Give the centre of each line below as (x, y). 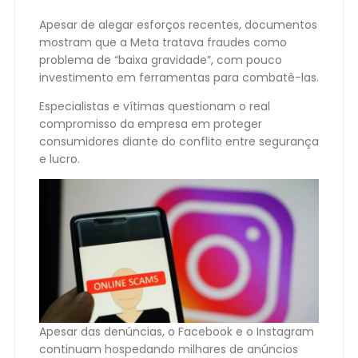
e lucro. (60, 159)
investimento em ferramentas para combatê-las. (179, 77)
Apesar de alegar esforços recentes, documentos (178, 24)
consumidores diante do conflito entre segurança (179, 141)
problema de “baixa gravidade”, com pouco (161, 60)
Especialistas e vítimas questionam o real (155, 106)
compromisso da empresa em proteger (151, 123)
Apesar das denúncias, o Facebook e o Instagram (177, 332)
